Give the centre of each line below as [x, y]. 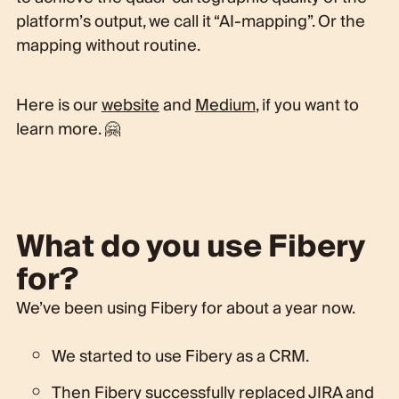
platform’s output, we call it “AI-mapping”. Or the [190, 21]
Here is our [57, 105]
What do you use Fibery [190, 247]
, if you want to [307, 105]
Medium [225, 105]
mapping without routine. [108, 45]
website [130, 105]
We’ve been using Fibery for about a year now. [185, 308]
